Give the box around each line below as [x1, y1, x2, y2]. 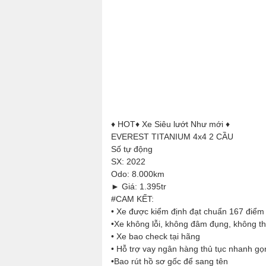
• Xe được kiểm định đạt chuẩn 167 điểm [111, 207, 264, 216]
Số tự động [111, 144, 153, 154]
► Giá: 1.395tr [111, 182, 166, 191]
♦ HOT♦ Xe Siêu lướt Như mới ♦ [111, 119, 230, 129]
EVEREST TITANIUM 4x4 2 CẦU [111, 132, 233, 141]
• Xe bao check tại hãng [111, 232, 200, 241]
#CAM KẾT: [111, 194, 154, 204]
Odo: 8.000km [111, 169, 164, 179]
